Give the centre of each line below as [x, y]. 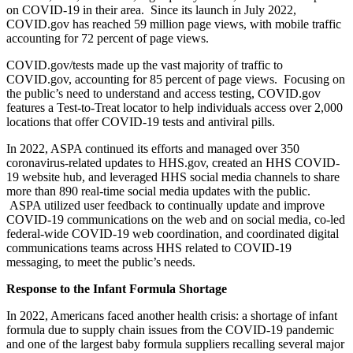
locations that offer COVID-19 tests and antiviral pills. [141, 121]
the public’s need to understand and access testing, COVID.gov [163, 93]
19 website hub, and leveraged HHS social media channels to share [173, 176]
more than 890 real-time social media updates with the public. [158, 191]
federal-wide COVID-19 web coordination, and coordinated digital [173, 233]
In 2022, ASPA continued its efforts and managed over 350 [153, 148]
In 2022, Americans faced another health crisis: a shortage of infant [172, 315]
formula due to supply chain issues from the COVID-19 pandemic [170, 329]
